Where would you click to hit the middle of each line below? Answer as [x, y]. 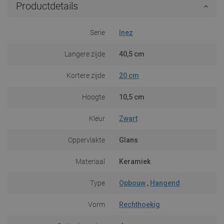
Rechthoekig [139, 204]
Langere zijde [85, 54]
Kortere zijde [86, 75]
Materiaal [90, 161]
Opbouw [132, 183]
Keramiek [135, 161]
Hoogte [93, 97]
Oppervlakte [86, 140]
